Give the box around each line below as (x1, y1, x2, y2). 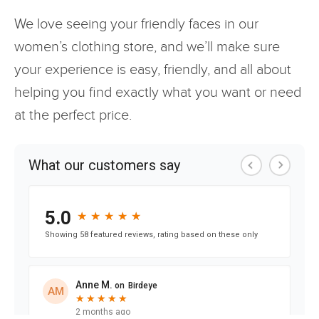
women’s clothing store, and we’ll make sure (14, 38, 280, 56)
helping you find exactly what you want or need (14, 83, 301, 101)
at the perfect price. (14, 106, 132, 124)
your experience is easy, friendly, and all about (14, 61, 291, 78)
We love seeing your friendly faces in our (14, 15, 258, 33)
